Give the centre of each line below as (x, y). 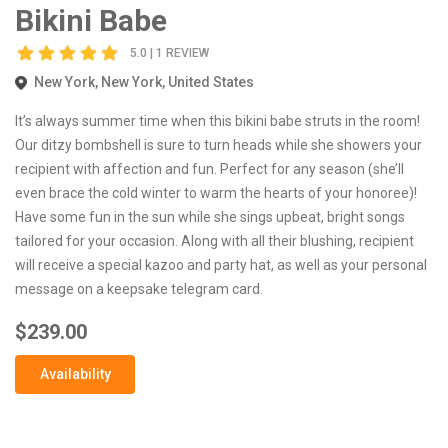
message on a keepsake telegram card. (139, 288)
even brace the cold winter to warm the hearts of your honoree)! (216, 192)
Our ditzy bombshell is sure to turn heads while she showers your (218, 144)
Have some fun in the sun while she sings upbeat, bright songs (210, 216)
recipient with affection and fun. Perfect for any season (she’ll (209, 168)
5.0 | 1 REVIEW (169, 53)
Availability (75, 373)
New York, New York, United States (142, 81)
